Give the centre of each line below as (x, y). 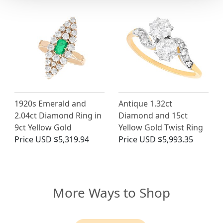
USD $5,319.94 (62, 140)
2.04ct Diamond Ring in (58, 116)
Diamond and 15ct (153, 116)
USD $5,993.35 (166, 140)
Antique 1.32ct (145, 104)
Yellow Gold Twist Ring (161, 128)
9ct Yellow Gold (43, 128)
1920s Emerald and (50, 104)
